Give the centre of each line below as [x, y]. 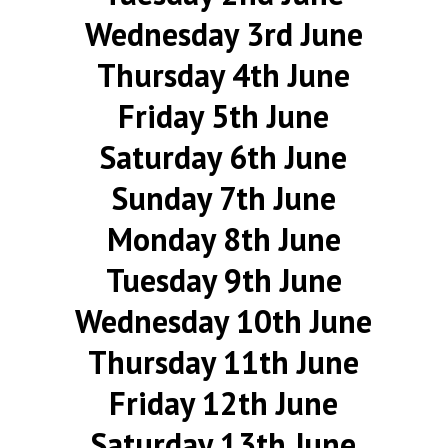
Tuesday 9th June [223, 280]
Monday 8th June [223, 239]
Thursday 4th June [224, 75]
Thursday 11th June [224, 362]
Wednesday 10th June [224, 321]
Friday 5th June [224, 116]
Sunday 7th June [223, 198]
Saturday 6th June [224, 157]
